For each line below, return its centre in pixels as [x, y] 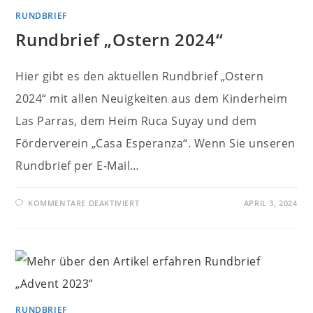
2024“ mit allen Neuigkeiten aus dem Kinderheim [152, 99]
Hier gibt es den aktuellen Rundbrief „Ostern [140, 76]
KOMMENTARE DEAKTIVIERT [84, 203]
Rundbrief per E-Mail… [78, 166]
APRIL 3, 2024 [270, 203]
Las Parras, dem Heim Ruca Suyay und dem [136, 121]
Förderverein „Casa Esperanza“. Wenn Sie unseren [155, 143]
